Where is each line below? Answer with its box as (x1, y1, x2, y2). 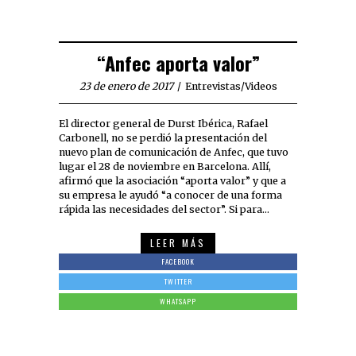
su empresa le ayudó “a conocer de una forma (59, 189, 282, 202)
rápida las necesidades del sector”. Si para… (59, 203, 269, 216)
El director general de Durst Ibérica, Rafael (59, 118, 268, 130)
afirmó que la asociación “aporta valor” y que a (59, 175, 286, 188)
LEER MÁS (150, 236, 206, 250)
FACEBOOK (161, 256, 195, 268)
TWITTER (164, 276, 192, 288)
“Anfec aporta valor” (96, 48, 260, 78)
